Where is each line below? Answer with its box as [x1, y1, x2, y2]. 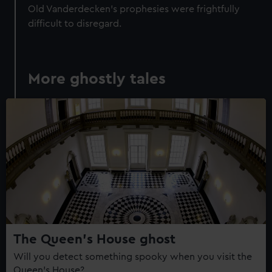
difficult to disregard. [28, 19, 122, 29]
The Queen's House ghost [13, 233, 175, 246]
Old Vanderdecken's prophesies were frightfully [28, 4, 240, 15]
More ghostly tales [28, 71, 166, 87]
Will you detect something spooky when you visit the [13, 252, 252, 262]
